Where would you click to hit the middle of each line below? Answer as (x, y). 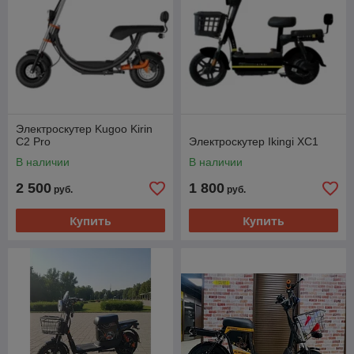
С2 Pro (33, 142)
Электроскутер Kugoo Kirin (84, 129)
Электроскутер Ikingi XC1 (254, 142)
